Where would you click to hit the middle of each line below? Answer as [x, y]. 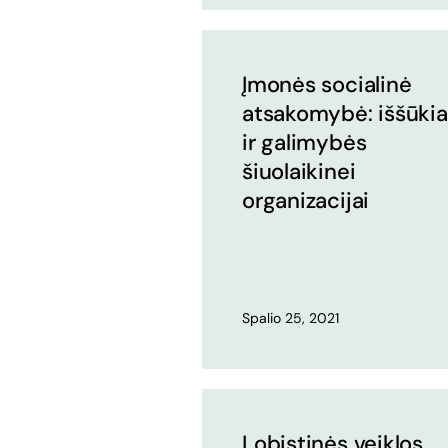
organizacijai [306, 200]
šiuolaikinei [299, 171]
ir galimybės [304, 142]
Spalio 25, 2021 [290, 318]
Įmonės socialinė [327, 84]
